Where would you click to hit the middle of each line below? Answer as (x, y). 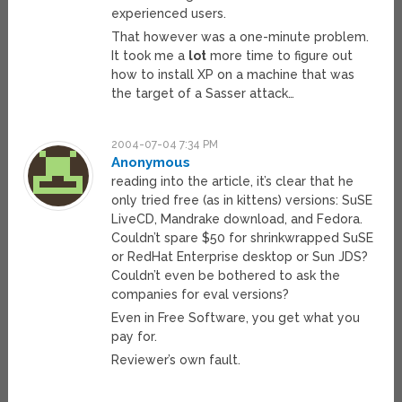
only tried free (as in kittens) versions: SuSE (242, 201)
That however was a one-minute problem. (240, 37)
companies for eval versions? (201, 295)
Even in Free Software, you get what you (236, 318)
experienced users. (169, 14)
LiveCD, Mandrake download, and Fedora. (237, 219)
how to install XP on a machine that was (233, 75)
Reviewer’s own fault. (176, 360)
